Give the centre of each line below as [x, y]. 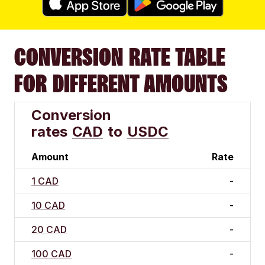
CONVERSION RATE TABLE [120, 57]
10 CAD [48, 206]
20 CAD [49, 230]
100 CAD [51, 254]
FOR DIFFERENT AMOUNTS [121, 84]
